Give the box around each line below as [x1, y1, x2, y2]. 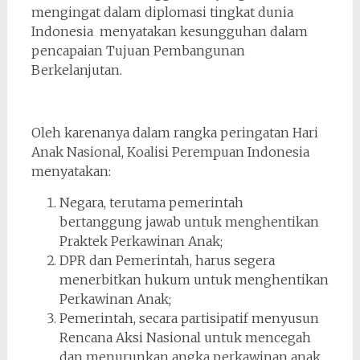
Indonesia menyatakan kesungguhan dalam [31, 22, 308, 39]
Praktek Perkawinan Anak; [59, 232, 223, 249]
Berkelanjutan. [31, 61, 122, 78]
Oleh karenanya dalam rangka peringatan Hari [31, 124, 318, 141]
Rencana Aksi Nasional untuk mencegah [59, 329, 311, 346]
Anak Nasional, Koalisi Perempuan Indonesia [31, 143, 309, 160]
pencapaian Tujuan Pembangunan [31, 42, 245, 59]
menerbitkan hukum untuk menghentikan [59, 271, 329, 288]
